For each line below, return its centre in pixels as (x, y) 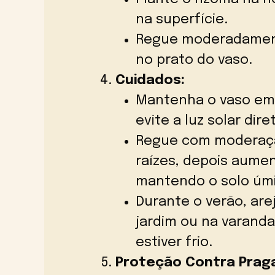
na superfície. (182, 20)
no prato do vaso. (194, 60)
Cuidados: (150, 81)
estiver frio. (174, 243)
